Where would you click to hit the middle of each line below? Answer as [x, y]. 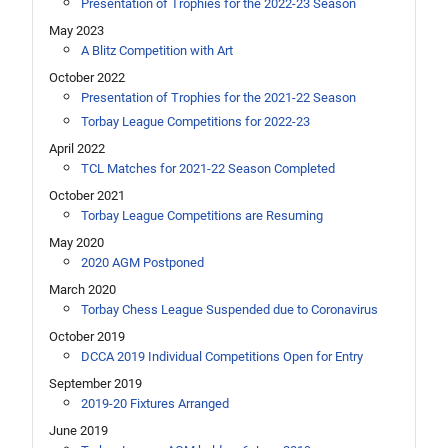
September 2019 [95, 383]
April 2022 [77, 148]
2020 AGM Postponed [142, 262]
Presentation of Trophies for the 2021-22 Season [218, 97]
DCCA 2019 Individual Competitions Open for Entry [222, 356]
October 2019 [87, 336]
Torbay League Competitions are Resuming [202, 215]
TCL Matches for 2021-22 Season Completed [208, 168]
